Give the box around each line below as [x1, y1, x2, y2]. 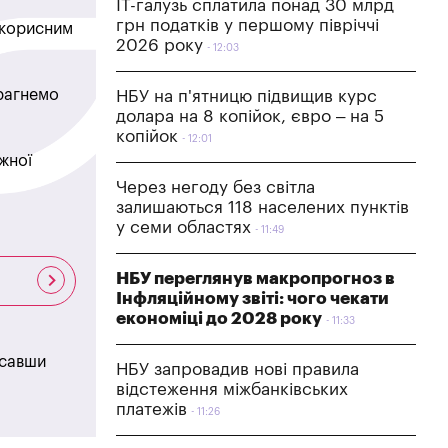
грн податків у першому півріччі [116, 16, 379, 34]
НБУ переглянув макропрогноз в [116, 269, 395, 287]
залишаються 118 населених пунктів [116, 198, 409, 216]
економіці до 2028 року [116, 309, 322, 327]
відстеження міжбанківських [116, 380, 348, 398]
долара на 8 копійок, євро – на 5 [116, 107, 384, 125]
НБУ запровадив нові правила [116, 360, 359, 378]
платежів [116, 400, 187, 418]
